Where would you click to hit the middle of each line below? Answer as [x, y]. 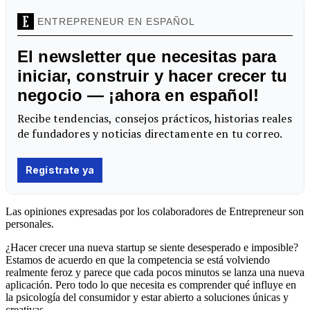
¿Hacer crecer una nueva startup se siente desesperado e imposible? [152, 247]
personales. [30, 224]
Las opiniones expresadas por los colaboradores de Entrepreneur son [155, 211]
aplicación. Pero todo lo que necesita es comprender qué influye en [151, 284]
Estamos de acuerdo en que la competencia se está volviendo [138, 259]
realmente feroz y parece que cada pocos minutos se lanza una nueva [155, 272]
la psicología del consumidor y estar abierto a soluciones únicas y [147, 297]
